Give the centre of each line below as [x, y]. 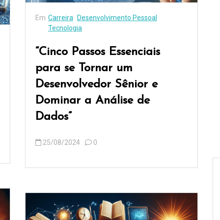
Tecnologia [65, 28]
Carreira [60, 18]
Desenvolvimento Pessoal [117, 18]
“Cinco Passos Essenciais [97, 52]
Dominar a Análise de [92, 101]
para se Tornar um [84, 69]
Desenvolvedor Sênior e [96, 85]
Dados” [53, 117]
